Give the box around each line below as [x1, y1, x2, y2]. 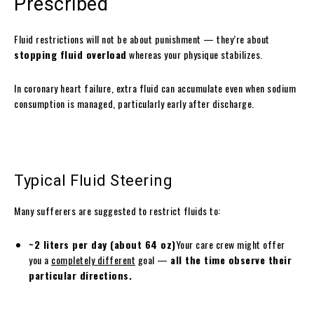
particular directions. [29, 268, 132, 283]
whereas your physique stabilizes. [126, 47, 263, 62]
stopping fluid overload [14, 47, 127, 62]
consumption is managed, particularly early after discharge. [14, 96, 254, 111]
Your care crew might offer [175, 237, 285, 252]
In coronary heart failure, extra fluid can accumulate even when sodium [14, 81, 296, 96]
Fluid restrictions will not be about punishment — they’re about [14, 32, 270, 47]
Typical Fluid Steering [14, 172, 172, 190]
